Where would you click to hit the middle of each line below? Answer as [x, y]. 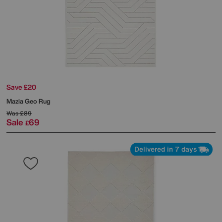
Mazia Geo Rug [28, 102]
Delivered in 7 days [166, 149]
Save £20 [21, 87]
